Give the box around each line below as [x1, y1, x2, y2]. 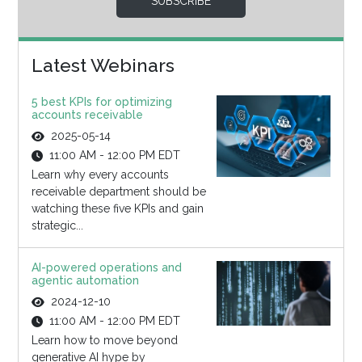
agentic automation [31, 274, 139, 288]
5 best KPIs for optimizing [31, 95, 172, 109]
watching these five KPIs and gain [31, 202, 204, 216]
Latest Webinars [31, 54, 175, 77]
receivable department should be [31, 185, 206, 199]
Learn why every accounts [31, 168, 169, 182]
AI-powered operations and [31, 261, 182, 275]
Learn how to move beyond [31, 334, 178, 347]
